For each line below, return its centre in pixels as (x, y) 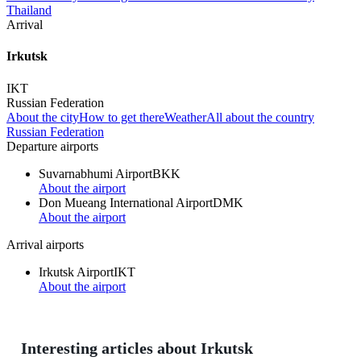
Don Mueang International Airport (126, 202)
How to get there (122, 117)
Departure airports (52, 146)
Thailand (29, 10)
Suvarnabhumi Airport (95, 173)
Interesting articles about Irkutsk (137, 349)
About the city (43, 117)
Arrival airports (45, 244)
